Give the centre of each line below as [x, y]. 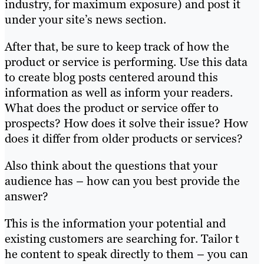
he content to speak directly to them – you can [126, 254]
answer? [27, 197]
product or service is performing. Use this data [126, 62]
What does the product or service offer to [112, 108]
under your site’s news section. [85, 20]
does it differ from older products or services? [124, 139]
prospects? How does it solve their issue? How [126, 123]
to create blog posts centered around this [111, 77]
